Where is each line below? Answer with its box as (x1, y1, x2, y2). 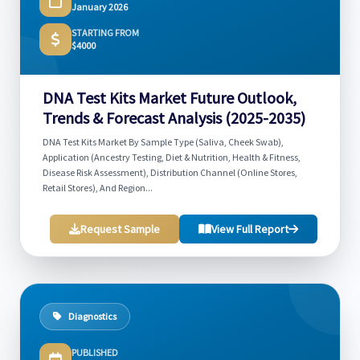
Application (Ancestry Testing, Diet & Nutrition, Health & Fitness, (43, 151, 301, 163)
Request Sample (80, 222, 160, 236)
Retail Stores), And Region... (43, 182, 153, 194)
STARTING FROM (72, 27, 139, 39)
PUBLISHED (72, 346, 118, 358)
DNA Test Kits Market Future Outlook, (43, 88, 297, 108)
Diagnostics (68, 310, 117, 322)
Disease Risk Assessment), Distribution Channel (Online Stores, (43, 166, 297, 178)
